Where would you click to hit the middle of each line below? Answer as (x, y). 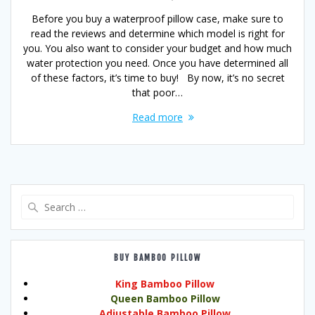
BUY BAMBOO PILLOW (157, 258)
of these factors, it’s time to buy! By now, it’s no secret (157, 78)
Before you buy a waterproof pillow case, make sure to (157, 19)
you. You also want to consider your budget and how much (157, 49)
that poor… (157, 93)
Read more (157, 117)
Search (173, 201)
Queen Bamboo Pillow (165, 299)
